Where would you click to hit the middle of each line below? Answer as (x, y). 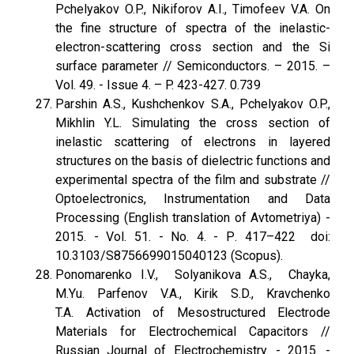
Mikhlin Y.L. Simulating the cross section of (193, 123)
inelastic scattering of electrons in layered (193, 142)
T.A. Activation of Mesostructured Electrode (193, 313)
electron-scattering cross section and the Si (193, 47)
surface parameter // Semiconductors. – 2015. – (193, 66)
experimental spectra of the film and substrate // (193, 180)
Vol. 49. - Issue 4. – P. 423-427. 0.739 (158, 85)
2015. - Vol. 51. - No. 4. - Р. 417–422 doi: (193, 237)
